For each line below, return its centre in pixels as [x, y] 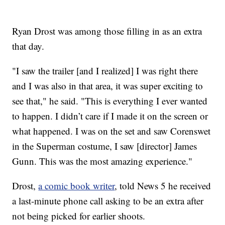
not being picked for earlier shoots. [79, 216]
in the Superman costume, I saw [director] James [105, 146]
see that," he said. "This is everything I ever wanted [110, 101]
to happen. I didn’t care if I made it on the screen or [110, 116]
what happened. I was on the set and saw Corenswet [111, 131]
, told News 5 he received [163, 186]
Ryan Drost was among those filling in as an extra [107, 31]
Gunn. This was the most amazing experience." [102, 161]
